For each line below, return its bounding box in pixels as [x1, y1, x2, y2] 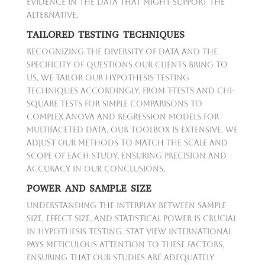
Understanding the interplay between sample [26, 201, 226, 210]
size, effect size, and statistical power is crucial [26, 214, 237, 223]
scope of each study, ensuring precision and [26, 151, 227, 160]
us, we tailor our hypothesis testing [26, 73, 189, 82]
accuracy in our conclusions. [26, 164, 165, 173]
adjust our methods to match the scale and [26, 138, 228, 147]
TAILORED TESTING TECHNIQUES [26, 28, 185, 41]
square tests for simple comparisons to [26, 99, 202, 108]
